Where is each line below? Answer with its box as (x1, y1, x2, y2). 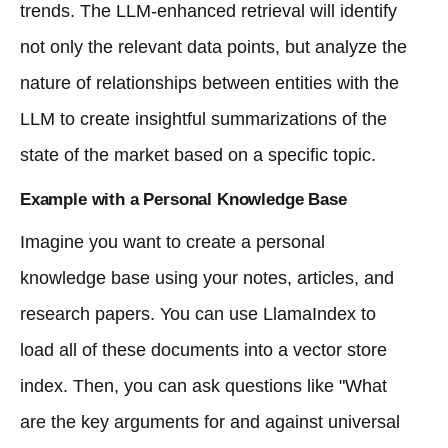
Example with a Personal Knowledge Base (20, 189, 347, 209)
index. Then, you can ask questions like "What (20, 375, 387, 396)
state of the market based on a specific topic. (20, 144, 376, 165)
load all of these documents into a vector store (20, 339, 387, 360)
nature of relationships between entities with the (20, 72, 399, 93)
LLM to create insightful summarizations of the (20, 108, 387, 129)
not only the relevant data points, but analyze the (20, 36, 407, 57)
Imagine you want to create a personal (20, 231, 325, 252)
